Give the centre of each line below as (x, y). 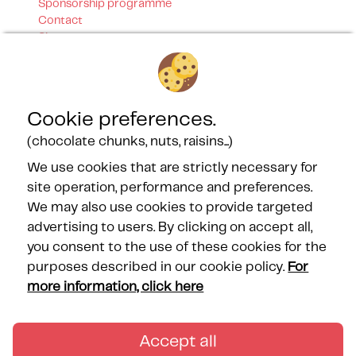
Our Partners (83, 195)
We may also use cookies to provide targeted (170, 207)
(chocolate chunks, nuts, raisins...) (130, 141)
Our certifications (99, 69)
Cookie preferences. (122, 120)
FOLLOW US (80, 306)
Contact (60, 21)
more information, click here (116, 287)
